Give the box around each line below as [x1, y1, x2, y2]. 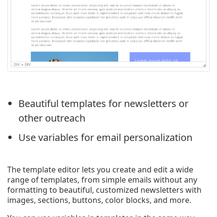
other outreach [18, 111, 85, 124]
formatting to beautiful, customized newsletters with [7, 184, 201, 195]
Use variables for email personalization [18, 130, 192, 144]
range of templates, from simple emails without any [7, 174, 197, 185]
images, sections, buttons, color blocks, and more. [7, 194, 191, 205]
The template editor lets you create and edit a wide [7, 164, 193, 175]
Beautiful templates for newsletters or [18, 96, 188, 110]
